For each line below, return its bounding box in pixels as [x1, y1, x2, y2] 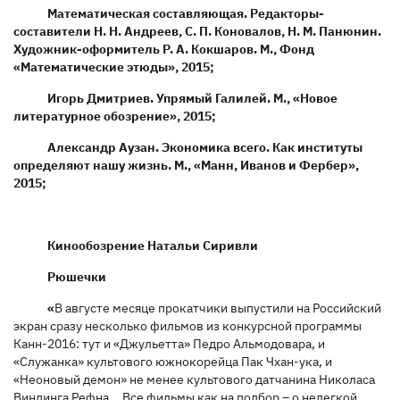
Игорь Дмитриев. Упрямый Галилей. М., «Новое [46, 89, 337, 106]
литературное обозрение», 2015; [13, 107, 216, 124]
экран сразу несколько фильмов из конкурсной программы [13, 317, 362, 334]
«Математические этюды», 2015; [13, 58, 214, 75]
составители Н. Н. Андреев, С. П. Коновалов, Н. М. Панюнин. [13, 22, 381, 39]
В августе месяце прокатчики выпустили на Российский [54, 299, 381, 316]
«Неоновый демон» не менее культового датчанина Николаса [13, 371, 375, 387]
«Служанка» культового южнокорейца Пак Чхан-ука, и [13, 353, 332, 370]
